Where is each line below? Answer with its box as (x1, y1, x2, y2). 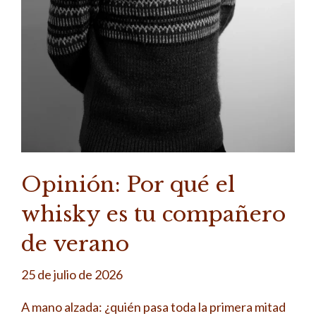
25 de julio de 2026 (21, 266, 123, 282)
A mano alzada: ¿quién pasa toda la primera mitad (21, 298, 286, 315)
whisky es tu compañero (21, 200, 286, 227)
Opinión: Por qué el (21, 171, 235, 197)
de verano (21, 230, 129, 257)
